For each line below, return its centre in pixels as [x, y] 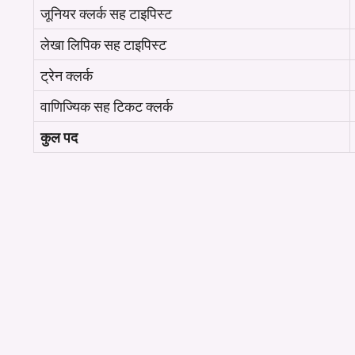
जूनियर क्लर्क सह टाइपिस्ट [106, 13]
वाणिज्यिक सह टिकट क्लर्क [107, 106]
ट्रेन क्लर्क [67, 75]
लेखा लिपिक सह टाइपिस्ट [103, 44]
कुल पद [61, 137]
